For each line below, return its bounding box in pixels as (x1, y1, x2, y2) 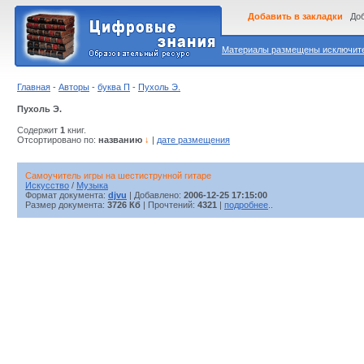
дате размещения (157, 135, 230, 145)
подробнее (224, 200, 268, 210)
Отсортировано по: (17, 135, 98, 145)
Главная (17, 82, 50, 92)
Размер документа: (25, 200, 107, 210)
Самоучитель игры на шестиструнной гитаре (25, 171, 211, 181)
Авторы (58, 82, 89, 92)
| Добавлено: (127, 190, 184, 201)
